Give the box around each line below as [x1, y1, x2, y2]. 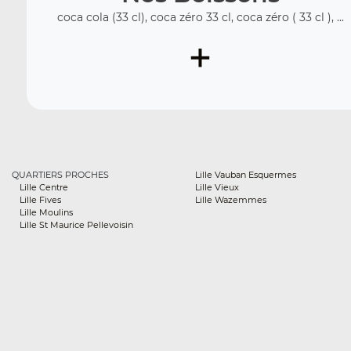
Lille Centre [20, 182, 68, 193]
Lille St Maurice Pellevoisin [20, 219, 133, 230]
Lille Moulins [20, 207, 73, 218]
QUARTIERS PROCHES [12, 169, 109, 180]
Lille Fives [20, 194, 61, 205]
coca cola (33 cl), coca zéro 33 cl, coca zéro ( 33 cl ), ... [56, 9, 344, 24]
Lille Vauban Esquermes [195, 169, 296, 180]
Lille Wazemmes [195, 194, 266, 205]
